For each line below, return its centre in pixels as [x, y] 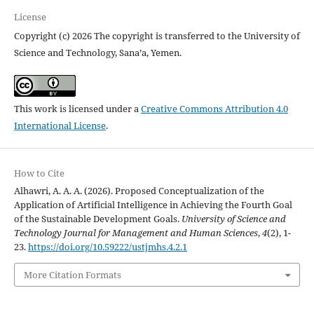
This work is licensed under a [77, 108]
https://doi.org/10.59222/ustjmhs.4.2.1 [107, 246]
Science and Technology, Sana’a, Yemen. [97, 52]
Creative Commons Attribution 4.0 [214, 108]
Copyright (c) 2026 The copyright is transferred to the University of [157, 35]
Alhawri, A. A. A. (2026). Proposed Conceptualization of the [139, 190]
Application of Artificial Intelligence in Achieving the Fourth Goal [153, 204]
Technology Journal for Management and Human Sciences [136, 232]
